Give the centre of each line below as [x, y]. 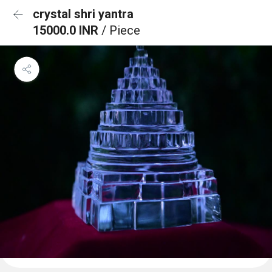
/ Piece [121, 30]
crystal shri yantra [83, 14]
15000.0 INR [67, 30]
